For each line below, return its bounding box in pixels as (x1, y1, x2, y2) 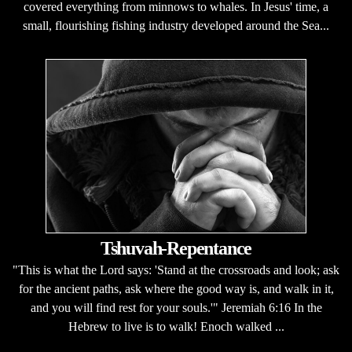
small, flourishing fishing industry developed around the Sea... (23, 19, 329, 32)
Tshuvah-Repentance (100, 238, 252, 258)
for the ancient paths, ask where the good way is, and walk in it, (18, 282, 334, 295)
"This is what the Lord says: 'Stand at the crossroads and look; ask (13, 263, 339, 277)
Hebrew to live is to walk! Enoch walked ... (68, 320, 284, 333)
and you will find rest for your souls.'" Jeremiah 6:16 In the (30, 301, 322, 314)
